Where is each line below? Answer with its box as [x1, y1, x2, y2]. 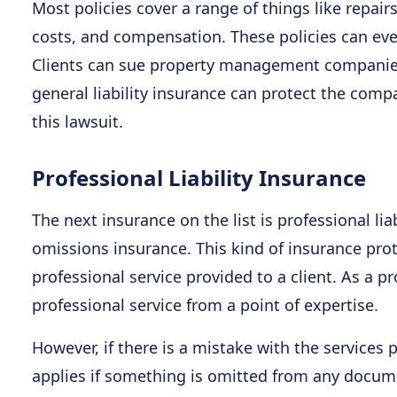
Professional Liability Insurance [32, 163, 366, 192]
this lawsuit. [32, 111, 123, 132]
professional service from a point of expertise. [32, 294, 378, 315]
